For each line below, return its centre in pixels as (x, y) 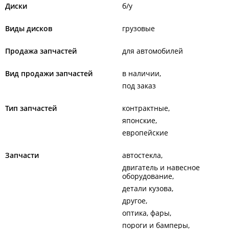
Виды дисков (29, 28)
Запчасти (22, 155)
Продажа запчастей (41, 51)
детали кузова (147, 188)
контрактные (145, 108)
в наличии (141, 73)
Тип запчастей (31, 108)
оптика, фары (146, 213)
